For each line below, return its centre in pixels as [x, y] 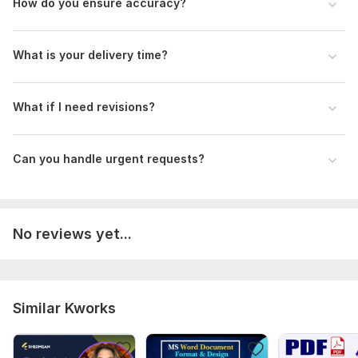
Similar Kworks [64, 308]
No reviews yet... [72, 233]
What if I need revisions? [84, 106]
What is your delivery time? [90, 54]
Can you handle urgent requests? [109, 158]
